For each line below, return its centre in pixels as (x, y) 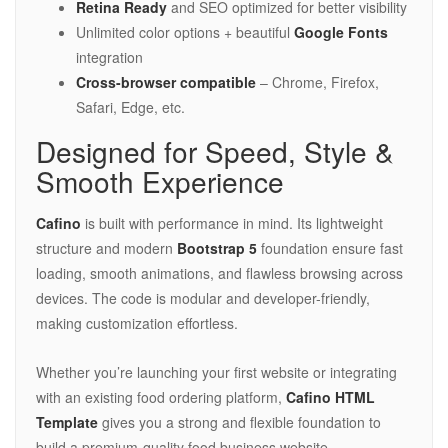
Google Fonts (341, 32)
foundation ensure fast (330, 248)
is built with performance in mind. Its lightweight (232, 223)
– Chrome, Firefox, (317, 82)
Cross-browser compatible (166, 82)
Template (67, 422)
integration (109, 57)
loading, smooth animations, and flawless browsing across (219, 273)
